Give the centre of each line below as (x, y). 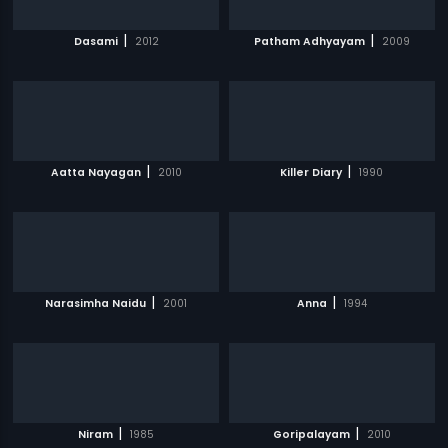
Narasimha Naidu (96, 303)
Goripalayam (311, 434)
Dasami (95, 41)
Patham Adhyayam (309, 41)
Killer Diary (311, 172)
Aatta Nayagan (95, 172)
